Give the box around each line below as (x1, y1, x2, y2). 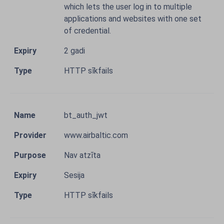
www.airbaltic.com (64, 130, 128, 140)
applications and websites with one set (64, 14, 201, 23)
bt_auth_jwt (64, 110, 107, 120)
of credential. (64, 26, 111, 35)
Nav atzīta (64, 150, 100, 160)
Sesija (64, 170, 84, 180)
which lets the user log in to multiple (64, 2, 192, 11)
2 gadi (64, 46, 85, 55)
